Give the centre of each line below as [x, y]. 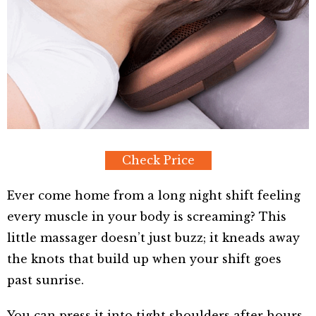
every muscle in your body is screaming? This [147, 216]
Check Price [158, 160]
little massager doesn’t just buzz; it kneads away [153, 237]
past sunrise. [45, 280]
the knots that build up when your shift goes [144, 259]
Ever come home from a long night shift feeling [154, 195]
